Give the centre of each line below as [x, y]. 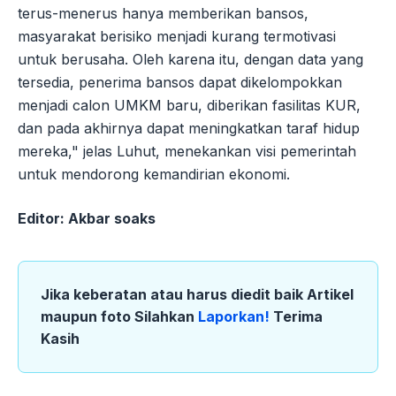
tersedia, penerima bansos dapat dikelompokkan [180, 82]
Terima [298, 316]
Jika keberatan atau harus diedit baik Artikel [197, 294]
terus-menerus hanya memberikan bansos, [163, 13]
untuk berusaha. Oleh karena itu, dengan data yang [190, 59]
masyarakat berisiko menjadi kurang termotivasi [177, 36]
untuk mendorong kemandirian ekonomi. [154, 174]
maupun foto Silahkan [119, 316]
